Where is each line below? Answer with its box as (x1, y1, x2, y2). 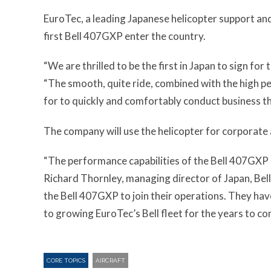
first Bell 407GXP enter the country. (44, 30, 206, 42)
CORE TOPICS (47, 256, 85, 264)
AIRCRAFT (96, 256, 125, 264)
